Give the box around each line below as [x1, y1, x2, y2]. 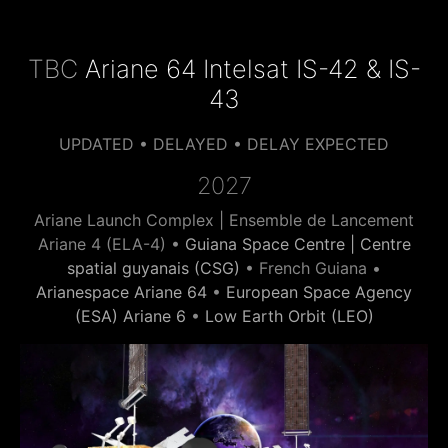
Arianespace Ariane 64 [36, 282, 207, 302]
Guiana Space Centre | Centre [184, 234, 411, 254]
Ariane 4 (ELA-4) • [37, 234, 185, 254]
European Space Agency [226, 282, 412, 302]
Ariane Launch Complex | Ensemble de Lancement [34, 210, 414, 230]
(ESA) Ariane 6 [74, 306, 186, 326]
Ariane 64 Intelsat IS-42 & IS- [84, 54, 421, 84]
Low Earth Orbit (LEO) [204, 306, 374, 326]
